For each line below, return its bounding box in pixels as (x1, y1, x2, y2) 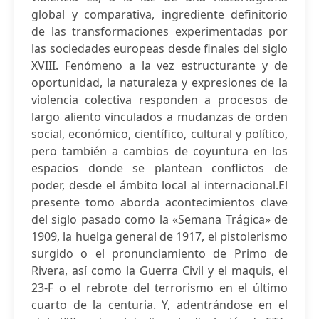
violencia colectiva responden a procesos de (31, 92, 288, 108)
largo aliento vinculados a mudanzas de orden (31, 109, 288, 125)
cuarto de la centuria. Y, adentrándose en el (31, 297, 288, 313)
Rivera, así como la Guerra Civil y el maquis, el (31, 263, 288, 278)
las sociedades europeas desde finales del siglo (31, 41, 288, 56)
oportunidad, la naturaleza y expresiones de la (31, 75, 288, 90)
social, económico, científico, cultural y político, (31, 126, 288, 142)
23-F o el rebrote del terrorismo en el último (31, 280, 288, 296)
